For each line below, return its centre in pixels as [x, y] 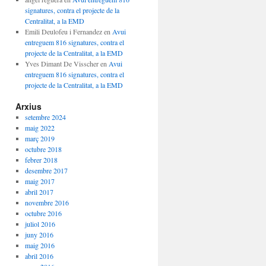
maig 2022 [39, 128]
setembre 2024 [45, 117]
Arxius [28, 106]
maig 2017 [39, 181]
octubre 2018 [43, 149]
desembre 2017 [46, 170]
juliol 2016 [40, 224]
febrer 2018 [41, 160]
